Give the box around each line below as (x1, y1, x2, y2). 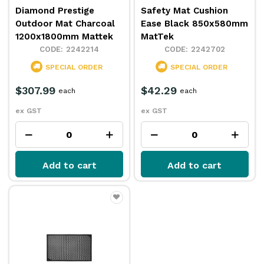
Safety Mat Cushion (141, 5, 229, 16)
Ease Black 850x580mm (141, 18, 249, 29)
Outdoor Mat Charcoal (15, 18, 115, 29)
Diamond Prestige (15, 5, 95, 16)
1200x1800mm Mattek (15, 31, 114, 42)
